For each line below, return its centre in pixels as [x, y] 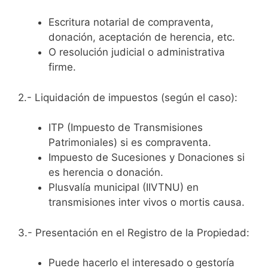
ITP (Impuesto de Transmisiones [126, 128]
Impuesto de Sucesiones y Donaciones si [147, 158]
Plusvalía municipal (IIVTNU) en [124, 188]
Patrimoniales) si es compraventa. [130, 143]
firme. [62, 67]
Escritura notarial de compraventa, [131, 22]
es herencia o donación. [106, 173]
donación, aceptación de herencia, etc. [142, 37]
